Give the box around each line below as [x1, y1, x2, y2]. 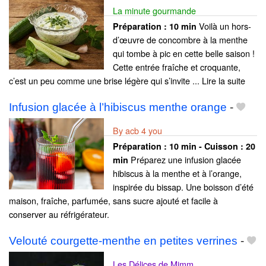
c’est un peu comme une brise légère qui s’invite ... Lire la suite [9, 74, 245, 87]
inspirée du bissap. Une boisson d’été [113, 180, 254, 193]
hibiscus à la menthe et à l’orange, [113, 166, 242, 179]
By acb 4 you [113, 123, 162, 137]
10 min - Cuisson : [169, 140, 246, 152]
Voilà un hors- [197, 19, 251, 32]
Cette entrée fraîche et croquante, [113, 60, 240, 73]
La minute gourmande [113, 4, 196, 17]
